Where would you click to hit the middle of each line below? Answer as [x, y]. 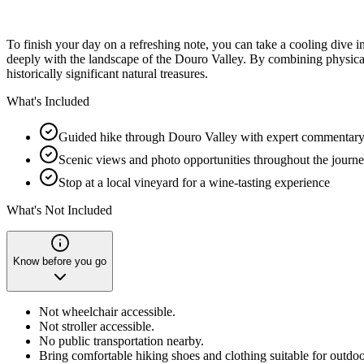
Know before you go [60, 261]
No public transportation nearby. [121, 340]
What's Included [48, 101]
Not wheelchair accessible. [107, 311]
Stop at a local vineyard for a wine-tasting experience [194, 182]
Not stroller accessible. [97, 326]
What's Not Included [59, 210]
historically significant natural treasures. [107, 73]
